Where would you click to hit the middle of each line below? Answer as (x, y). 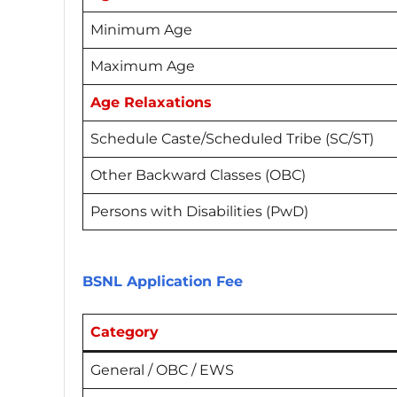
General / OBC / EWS (162, 370)
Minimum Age (141, 29)
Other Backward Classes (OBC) (198, 175)
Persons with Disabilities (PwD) (199, 211)
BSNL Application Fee (165, 282)
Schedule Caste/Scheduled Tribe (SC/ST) (234, 138)
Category (127, 332)
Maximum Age (143, 66)
